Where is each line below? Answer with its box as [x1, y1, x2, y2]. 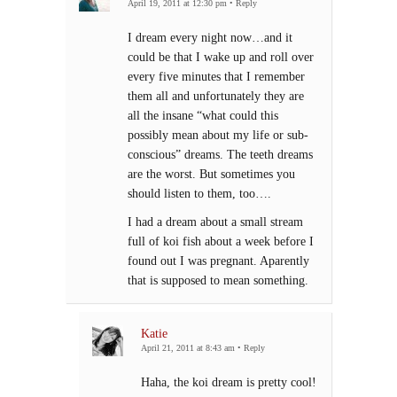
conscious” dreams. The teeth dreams [128, 147, 313, 162]
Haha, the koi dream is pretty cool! [141, 375, 316, 390]
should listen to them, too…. [128, 186, 271, 201]
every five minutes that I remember [128, 69, 305, 84]
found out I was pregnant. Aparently [128, 253, 309, 269]
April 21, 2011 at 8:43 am [141, 343, 235, 354]
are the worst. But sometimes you [128, 167, 295, 182]
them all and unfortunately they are [128, 89, 304, 104]
